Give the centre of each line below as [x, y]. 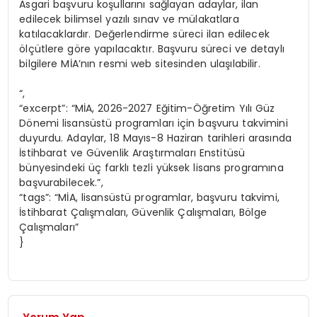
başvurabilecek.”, [61, 182]
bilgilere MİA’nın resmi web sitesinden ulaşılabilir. [140, 63]
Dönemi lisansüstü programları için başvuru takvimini [154, 123]
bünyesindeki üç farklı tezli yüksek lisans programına [151, 167]
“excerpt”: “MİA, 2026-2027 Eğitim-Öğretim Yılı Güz [147, 108]
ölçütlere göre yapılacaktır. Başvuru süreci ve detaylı [152, 48]
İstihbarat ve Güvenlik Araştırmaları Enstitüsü [132, 152]
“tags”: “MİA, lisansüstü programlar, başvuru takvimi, [149, 197]
